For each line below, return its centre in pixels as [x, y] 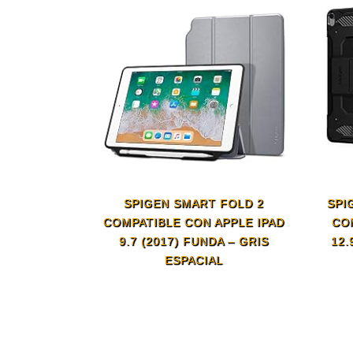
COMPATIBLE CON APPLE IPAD [194, 223]
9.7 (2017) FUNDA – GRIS [194, 242]
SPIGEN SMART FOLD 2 [194, 204]
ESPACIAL [194, 260]
